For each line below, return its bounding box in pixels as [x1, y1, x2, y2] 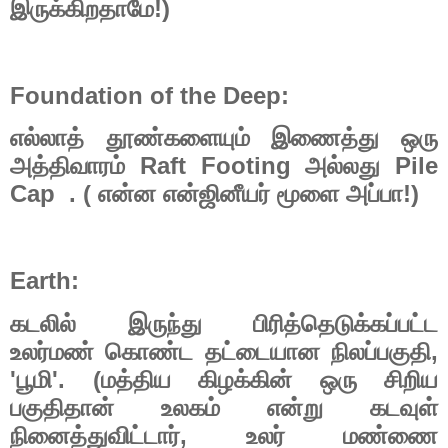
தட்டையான [204, 338, 320, 365]
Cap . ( [10, 180, 98, 208]
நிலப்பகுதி [331, 338, 432, 365]
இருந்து [127, 310, 202, 337]
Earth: [10, 267, 79, 295]
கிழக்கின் [198, 366, 292, 393]
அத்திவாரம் [10, 153, 125, 180]
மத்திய [100, 366, 171, 393]
